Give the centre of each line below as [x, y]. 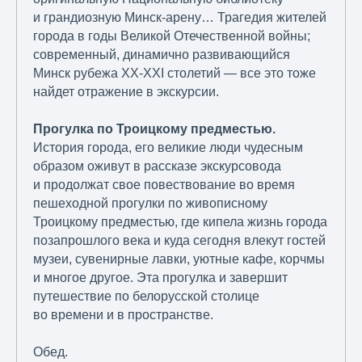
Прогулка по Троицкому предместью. [154, 129]
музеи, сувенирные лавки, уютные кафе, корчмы [179, 259]
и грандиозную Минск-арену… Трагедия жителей [180, 18]
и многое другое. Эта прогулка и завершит [160, 278]
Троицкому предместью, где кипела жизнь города [180, 222]
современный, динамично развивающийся [162, 55]
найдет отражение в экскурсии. [126, 92]
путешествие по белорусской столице [146, 297]
